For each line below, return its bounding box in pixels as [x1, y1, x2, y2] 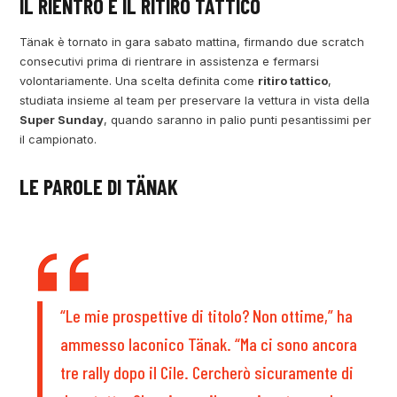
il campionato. [19, 131, 97, 146]
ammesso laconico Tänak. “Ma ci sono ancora [60, 332, 358, 354]
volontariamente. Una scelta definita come [19, 73, 259, 88]
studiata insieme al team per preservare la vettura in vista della [19, 92, 370, 107]
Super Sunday [19, 112, 105, 127]
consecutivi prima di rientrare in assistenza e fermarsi [19, 53, 320, 68]
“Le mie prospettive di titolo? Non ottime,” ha [60, 304, 354, 326]
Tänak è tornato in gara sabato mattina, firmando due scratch [19, 34, 365, 49]
